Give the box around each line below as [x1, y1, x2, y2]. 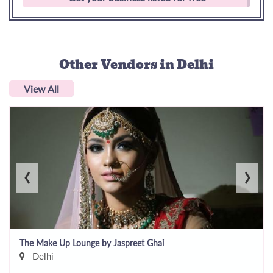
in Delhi [160, 54, 214, 74]
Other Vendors [59, 54, 160, 74]
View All [24, 82, 59, 94]
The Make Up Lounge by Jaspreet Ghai [19, 237, 164, 248]
